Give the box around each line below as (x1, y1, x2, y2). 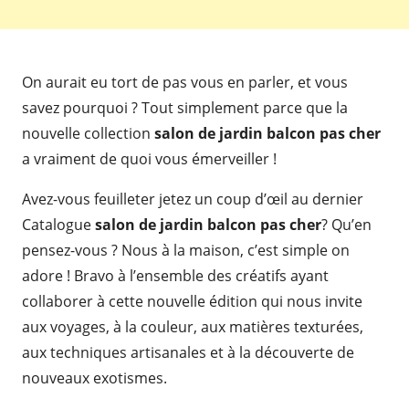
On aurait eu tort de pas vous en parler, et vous (22, 72, 348, 92)
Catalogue (22, 215, 95, 235)
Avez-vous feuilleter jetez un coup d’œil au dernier (22, 189, 363, 209)
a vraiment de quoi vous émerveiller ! (22, 149, 277, 169)
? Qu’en (321, 215, 372, 235)
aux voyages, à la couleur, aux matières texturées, (22, 317, 363, 337)
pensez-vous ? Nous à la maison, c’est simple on (22, 240, 350, 260)
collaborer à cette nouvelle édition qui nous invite (22, 291, 362, 311)
